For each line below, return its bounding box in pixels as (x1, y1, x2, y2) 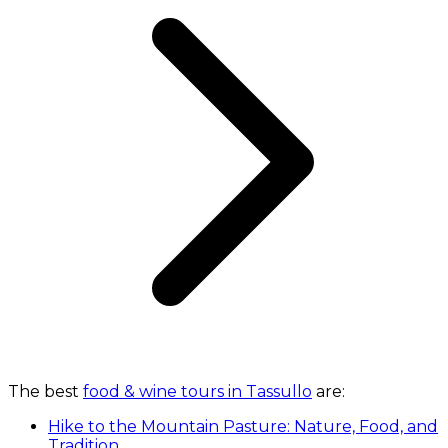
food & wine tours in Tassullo (83, 382, 312, 402)
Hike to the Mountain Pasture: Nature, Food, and (48, 417, 438, 437)
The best (8, 382, 83, 402)
